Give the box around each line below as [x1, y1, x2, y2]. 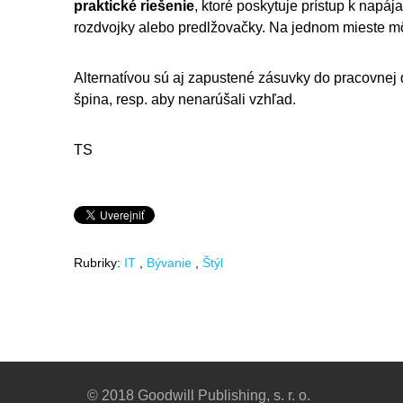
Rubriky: [74, 255, 121, 270]
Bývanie [147, 255, 192, 270]
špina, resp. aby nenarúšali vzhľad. [74, 91, 296, 107]
